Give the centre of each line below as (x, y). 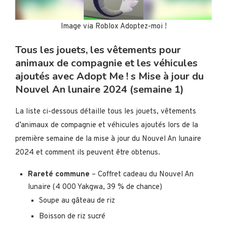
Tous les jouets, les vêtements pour (98, 50)
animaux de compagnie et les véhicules (106, 63)
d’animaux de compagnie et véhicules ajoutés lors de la (107, 125)
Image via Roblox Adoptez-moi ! (113, 26)
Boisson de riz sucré (72, 216)
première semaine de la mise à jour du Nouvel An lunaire (108, 139)
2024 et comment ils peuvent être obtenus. (88, 153)
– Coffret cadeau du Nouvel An (142, 174)
